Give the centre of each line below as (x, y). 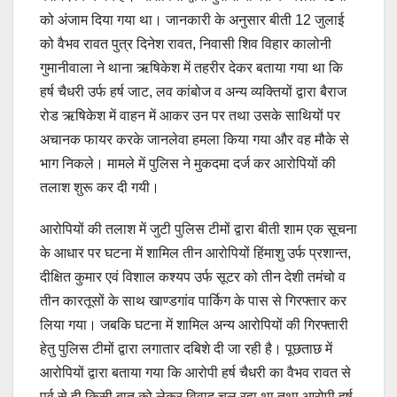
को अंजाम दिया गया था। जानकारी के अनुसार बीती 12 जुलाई (192, 20)
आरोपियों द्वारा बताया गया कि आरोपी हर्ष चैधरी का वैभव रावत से (195, 373)
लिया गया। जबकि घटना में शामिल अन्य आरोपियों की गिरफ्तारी (194, 325)
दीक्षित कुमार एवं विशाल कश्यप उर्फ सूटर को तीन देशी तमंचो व (193, 277)
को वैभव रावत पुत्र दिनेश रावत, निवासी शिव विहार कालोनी (186, 44)
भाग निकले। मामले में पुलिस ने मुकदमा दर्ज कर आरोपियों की (188, 164)
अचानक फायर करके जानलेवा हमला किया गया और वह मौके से (195, 140)
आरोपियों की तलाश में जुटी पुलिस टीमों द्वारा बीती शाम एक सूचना (198, 230)
